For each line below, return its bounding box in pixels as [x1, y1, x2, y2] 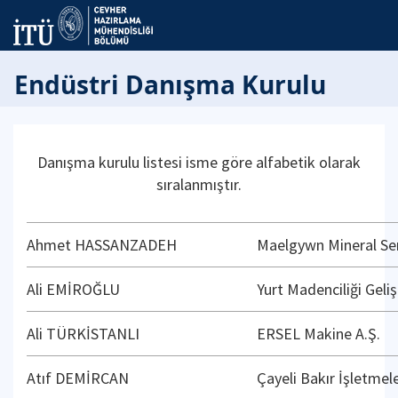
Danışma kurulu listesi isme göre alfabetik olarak [37, 152, 361, 172]
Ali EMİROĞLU [27, 279, 120, 299]
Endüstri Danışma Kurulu [14, 68, 326, 101]
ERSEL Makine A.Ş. [257, 323, 380, 344]
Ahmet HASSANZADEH [27, 235, 177, 255]
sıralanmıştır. [156, 174, 242, 195]
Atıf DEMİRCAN [27, 368, 129, 388]
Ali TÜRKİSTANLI [27, 323, 139, 344]
